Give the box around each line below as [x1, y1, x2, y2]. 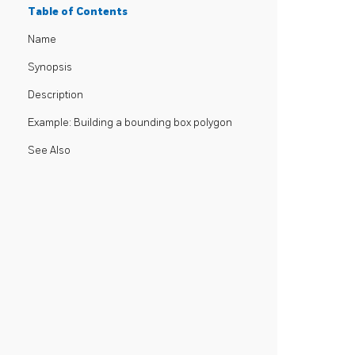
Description [28, 88, 83, 101]
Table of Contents [28, 5, 128, 18]
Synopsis [28, 60, 72, 74]
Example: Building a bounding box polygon [28, 116, 232, 129]
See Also [28, 143, 71, 157]
